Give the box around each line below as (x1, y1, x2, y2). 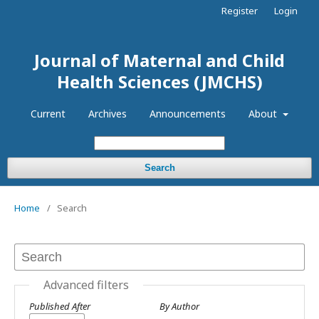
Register (221, 4, 258, 17)
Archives (88, 107, 127, 120)
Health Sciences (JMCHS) (56, 70, 263, 93)
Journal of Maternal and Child (34, 48, 285, 72)
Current (31, 107, 66, 120)
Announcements (150, 107, 226, 120)
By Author (159, 300, 199, 313)
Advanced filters (43, 277, 129, 293)
